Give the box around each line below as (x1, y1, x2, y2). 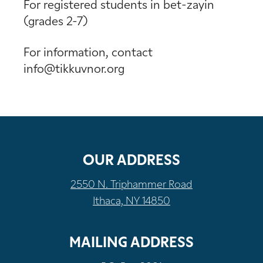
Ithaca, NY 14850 (93, 195, 170, 207)
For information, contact (23, 47, 153, 59)
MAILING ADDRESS (69, 236, 194, 251)
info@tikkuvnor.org (23, 63, 124, 76)
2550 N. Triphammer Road (70, 179, 193, 191)
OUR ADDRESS (83, 154, 180, 168)
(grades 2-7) (23, 16, 88, 28)
